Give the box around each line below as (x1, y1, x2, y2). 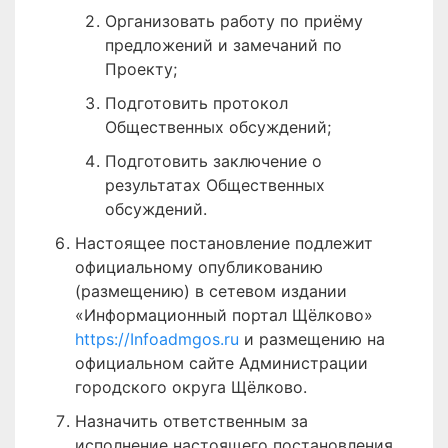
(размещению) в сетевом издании (75, 281, 347, 301)
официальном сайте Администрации (75, 353, 368, 373)
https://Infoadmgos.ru (75, 329, 244, 349)
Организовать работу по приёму (105, 11, 363, 31)
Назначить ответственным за (75, 411, 308, 431)
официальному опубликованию (75, 257, 323, 277)
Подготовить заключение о (105, 151, 322, 171)
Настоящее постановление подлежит (75, 233, 373, 253)
